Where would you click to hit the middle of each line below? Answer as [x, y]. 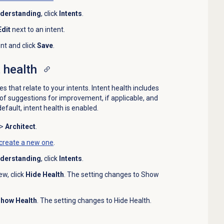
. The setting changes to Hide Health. [94, 201]
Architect [20, 127]
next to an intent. [38, 30]
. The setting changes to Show [111, 175]
